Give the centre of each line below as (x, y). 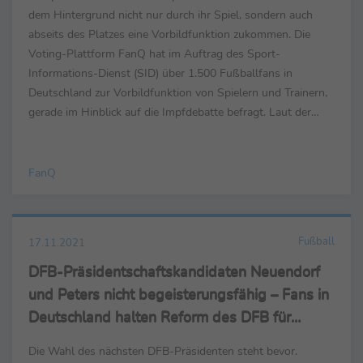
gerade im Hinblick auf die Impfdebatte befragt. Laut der (170, 112)
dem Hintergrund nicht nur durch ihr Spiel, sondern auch (171, 15)
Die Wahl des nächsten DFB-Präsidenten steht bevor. (163, 351)
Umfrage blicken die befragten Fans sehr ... (136, 132)
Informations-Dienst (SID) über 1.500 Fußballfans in (160, 73)
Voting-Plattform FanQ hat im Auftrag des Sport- (154, 54)
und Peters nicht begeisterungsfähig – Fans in (179, 295)
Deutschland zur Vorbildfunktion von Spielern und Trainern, (178, 93)
